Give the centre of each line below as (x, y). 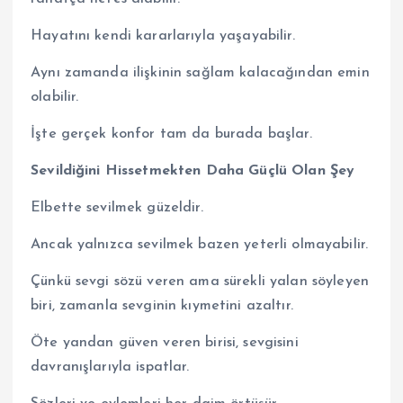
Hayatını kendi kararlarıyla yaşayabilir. (163, 36)
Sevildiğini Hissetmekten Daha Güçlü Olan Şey (193, 170)
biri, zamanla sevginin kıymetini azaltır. (162, 306)
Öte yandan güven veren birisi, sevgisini (165, 343)
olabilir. (55, 97)
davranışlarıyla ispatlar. (110, 367)
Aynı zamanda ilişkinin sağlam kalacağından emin (200, 72)
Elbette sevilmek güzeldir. (117, 207)
